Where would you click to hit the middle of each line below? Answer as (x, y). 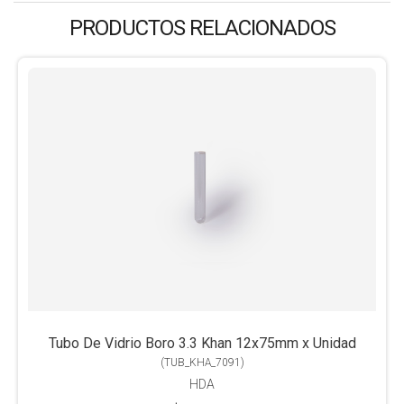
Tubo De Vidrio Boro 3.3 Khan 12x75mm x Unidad (202, 343)
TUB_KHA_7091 (202, 362)
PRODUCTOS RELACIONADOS (202, 28)
